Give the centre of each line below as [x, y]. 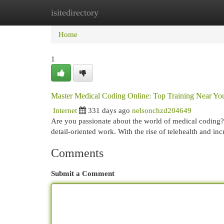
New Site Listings [127, 12]
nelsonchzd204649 [162, 110]
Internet [65, 110]
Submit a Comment [83, 173]
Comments [77, 153]
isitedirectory [75, 12]
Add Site [183, 12]
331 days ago [109, 110]
